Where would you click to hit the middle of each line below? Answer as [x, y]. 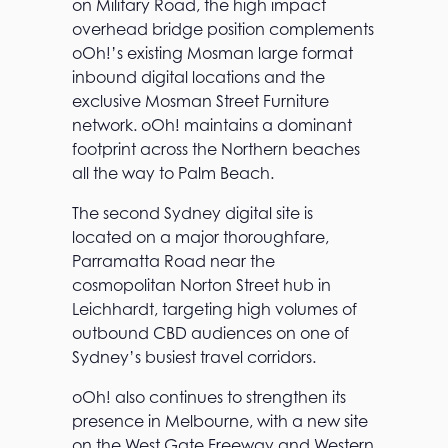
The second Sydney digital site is [192, 212]
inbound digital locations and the [198, 76]
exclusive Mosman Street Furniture [200, 100]
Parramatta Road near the [173, 260]
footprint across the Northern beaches [216, 148]
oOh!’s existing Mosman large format [212, 52]
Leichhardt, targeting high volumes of [214, 308]
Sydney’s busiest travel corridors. [194, 356]
